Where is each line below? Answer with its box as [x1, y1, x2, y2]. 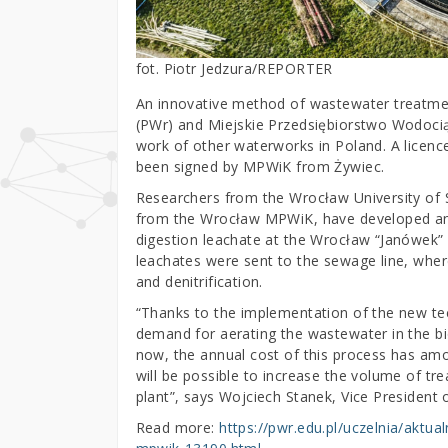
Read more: [135, 417, 220, 437]
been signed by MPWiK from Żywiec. [135, 156, 385, 176]
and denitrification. [135, 271, 268, 291]
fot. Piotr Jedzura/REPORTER [135, 58, 333, 78]
